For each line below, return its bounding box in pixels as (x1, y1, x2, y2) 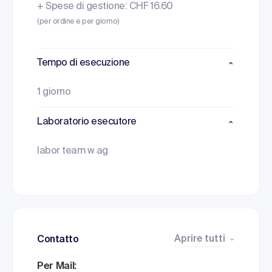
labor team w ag (37, 146, 108, 156)
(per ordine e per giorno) (37, 18, 120, 25)
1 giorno (37, 87, 71, 97)
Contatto (37, 235, 79, 245)
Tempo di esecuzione (37, 58, 130, 68)
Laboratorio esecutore (37, 117, 137, 127)
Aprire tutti (174, 234, 225, 244)
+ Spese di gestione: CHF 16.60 (37, 2, 173, 12)
